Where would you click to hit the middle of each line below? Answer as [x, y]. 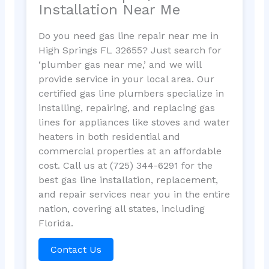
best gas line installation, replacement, [128, 180]
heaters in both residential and [109, 136]
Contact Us [76, 249]
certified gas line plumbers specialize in [131, 93]
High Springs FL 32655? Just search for [130, 50]
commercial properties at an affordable [130, 151]
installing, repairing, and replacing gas [126, 107]
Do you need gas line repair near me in [128, 35]
